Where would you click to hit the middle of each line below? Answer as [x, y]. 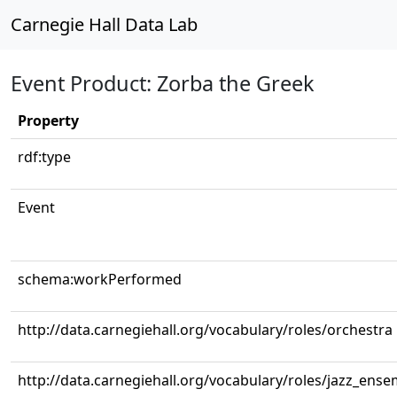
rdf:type [44, 157]
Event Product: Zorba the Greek [163, 83]
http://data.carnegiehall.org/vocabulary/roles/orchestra [205, 330]
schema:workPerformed [100, 279]
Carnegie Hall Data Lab [104, 24]
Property [48, 121]
